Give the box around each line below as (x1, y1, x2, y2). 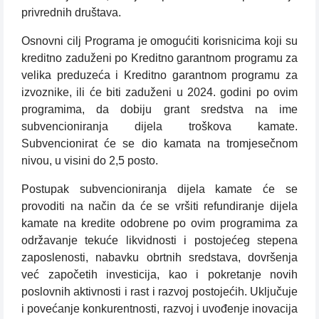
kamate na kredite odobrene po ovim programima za (21, 217, 298, 230)
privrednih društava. (21, 6, 121, 19)
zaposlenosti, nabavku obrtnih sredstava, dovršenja (21, 251, 298, 264)
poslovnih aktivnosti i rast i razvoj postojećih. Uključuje (21, 286, 298, 298)
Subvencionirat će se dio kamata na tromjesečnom (21, 137, 298, 150)
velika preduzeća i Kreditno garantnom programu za (21, 69, 298, 82)
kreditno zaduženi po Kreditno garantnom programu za (21, 52, 298, 65)
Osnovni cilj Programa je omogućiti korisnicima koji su (21, 35, 298, 48)
